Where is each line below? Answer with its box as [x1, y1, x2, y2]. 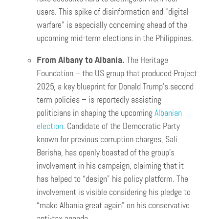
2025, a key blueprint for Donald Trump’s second [37, 81, 194, 92]
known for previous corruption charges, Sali [37, 134, 177, 145]
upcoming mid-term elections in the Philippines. [37, 33, 193, 44]
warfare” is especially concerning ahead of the [37, 20, 187, 31]
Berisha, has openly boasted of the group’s [37, 147, 175, 158]
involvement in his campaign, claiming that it [37, 160, 184, 172]
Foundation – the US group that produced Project [37, 68, 197, 79]
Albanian [154, 108, 182, 119]
